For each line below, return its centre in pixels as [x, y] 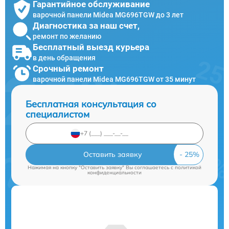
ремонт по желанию [67, 37]
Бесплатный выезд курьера [91, 47]
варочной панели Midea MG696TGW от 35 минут [114, 79]
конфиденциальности [114, 172]
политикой [188, 167]
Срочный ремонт [68, 69]
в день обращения [64, 58]
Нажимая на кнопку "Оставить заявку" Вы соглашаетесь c [101, 167]
